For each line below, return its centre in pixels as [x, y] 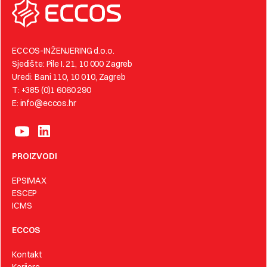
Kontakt [27, 254]
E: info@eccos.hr [44, 103]
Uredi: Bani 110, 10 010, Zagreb [69, 77]
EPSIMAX [30, 181]
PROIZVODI [35, 156]
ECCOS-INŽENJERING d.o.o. [63, 51]
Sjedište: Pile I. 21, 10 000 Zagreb [72, 64]
